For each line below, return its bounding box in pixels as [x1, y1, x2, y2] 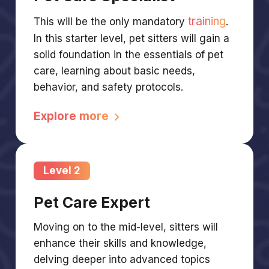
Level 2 [43, 164, 81, 177]
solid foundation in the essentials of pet [34, 48, 224, 61]
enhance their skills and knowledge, [34, 237, 207, 249]
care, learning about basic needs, [34, 64, 196, 77]
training [188, 14, 226, 28]
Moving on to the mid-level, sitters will [34, 220, 219, 233]
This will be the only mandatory [34, 15, 189, 28]
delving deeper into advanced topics [34, 253, 211, 265]
